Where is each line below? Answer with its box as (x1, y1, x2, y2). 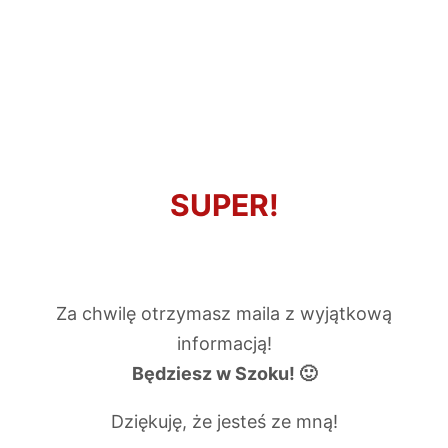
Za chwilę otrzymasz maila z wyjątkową (56, 303, 392, 324)
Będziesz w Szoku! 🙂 (131, 363, 317, 384)
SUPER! (169, 187, 279, 223)
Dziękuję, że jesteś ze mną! (110, 411, 338, 432)
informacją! (176, 333, 272, 354)
